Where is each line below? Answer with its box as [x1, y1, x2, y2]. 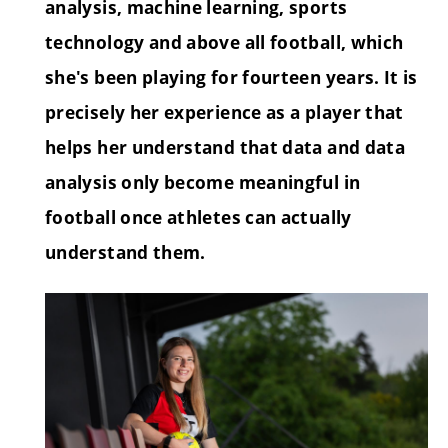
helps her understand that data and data [45, 136, 406, 160]
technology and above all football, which [45, 31, 404, 55]
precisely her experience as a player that [45, 101, 404, 125]
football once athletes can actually [45, 206, 352, 230]
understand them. [45, 241, 206, 265]
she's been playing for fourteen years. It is [45, 66, 418, 90]
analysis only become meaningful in [45, 171, 361, 195]
